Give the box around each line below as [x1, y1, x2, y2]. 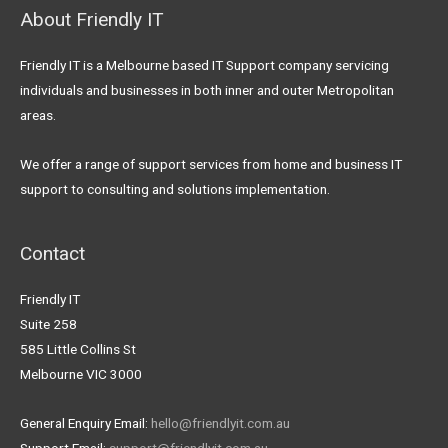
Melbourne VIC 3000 [20, 366, 142, 383]
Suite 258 [20, 316, 77, 333]
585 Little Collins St [20, 341, 136, 358]
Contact [20, 242, 85, 266]
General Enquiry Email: [20, 415, 151, 432]
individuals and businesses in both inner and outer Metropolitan [20, 81, 394, 98]
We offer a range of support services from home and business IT [20, 155, 402, 172]
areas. [20, 106, 56, 123]
